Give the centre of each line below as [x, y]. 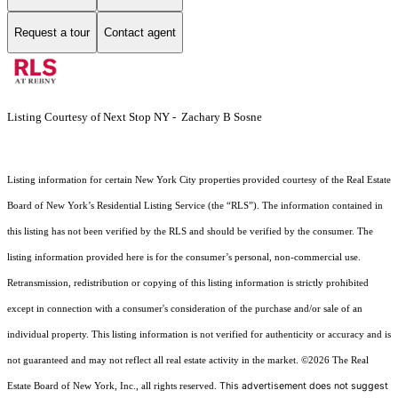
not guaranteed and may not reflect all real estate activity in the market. [154, 361]
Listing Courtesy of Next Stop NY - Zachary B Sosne [135, 117]
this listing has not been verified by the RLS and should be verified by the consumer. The [190, 232]
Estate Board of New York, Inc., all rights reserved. [113, 386]
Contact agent [140, 32]
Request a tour [52, 32]
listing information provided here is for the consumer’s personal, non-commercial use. [184, 258]
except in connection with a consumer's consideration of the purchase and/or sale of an [185, 309]
